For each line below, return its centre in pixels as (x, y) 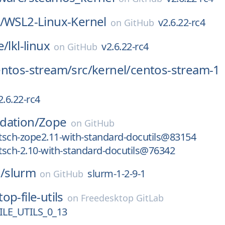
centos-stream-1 (175, 70)
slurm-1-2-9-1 (117, 174)
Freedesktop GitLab (122, 198)
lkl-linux (29, 45)
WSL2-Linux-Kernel (55, 21)
